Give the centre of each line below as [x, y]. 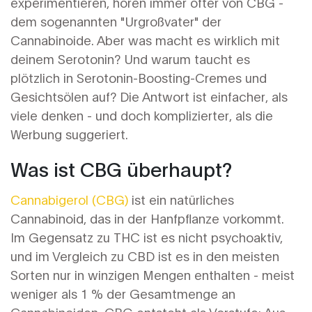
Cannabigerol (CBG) [69, 199]
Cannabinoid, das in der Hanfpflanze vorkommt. [147, 218]
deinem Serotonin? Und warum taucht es [130, 58]
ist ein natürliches [181, 199]
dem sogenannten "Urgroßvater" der [116, 21]
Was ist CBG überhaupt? [121, 168]
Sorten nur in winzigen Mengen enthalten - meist [153, 274]
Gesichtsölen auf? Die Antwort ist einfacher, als [149, 96]
